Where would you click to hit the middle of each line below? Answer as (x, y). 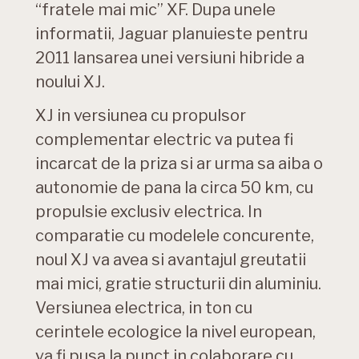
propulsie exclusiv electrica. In (149, 212)
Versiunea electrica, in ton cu (144, 308)
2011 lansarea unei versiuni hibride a (170, 58)
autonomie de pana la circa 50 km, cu (174, 188)
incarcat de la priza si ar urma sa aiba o (179, 164)
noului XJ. (70, 82)
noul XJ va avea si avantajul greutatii (171, 260)
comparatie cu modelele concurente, (175, 236)
